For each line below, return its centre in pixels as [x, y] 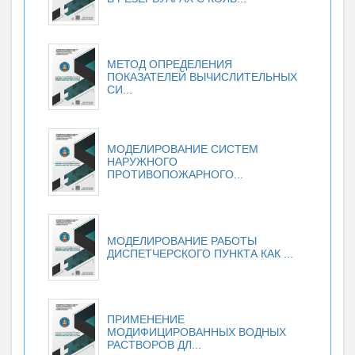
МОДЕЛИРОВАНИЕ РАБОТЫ [182, 240]
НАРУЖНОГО [142, 162]
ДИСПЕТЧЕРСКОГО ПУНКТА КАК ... [200, 253]
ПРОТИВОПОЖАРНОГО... [175, 175]
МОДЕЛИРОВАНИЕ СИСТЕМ [183, 149]
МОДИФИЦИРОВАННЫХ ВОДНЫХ [197, 332]
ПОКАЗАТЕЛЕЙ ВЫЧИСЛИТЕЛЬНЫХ [202, 77]
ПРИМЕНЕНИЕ [146, 320]
